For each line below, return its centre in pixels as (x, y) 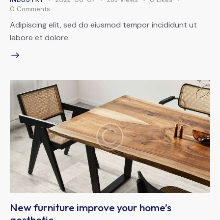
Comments (33, 9)
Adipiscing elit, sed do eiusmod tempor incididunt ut (103, 25)
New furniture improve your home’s (91, 207)
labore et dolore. (40, 37)
